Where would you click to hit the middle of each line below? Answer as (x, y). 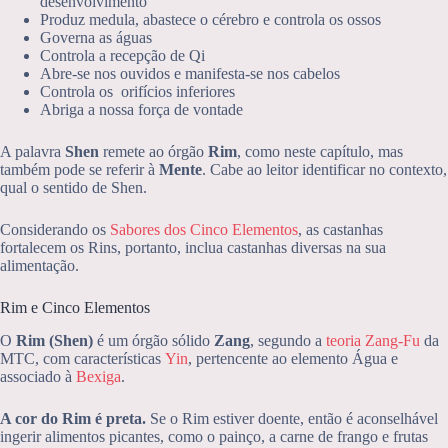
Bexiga (98, 377)
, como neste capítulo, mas (320, 152)
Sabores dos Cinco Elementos (204, 230)
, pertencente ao (237, 359)
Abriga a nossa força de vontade (141, 110)
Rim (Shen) (54, 341)
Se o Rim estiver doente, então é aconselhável (292, 419)
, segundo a (286, 341)
